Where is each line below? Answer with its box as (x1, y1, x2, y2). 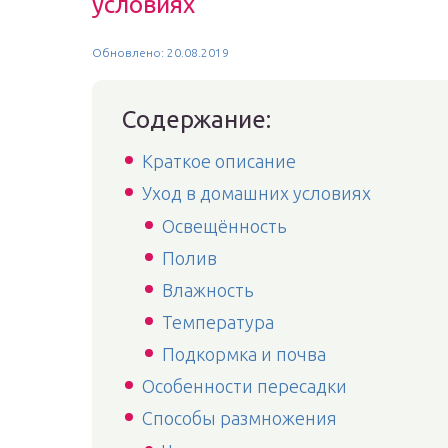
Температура (162, 312, 274, 332)
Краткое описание (142, 151, 296, 171)
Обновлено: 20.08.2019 (92, 46, 229, 59)
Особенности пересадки (142, 376, 347, 396)
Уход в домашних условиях (142, 183, 371, 203)
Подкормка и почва (162, 344, 326, 364)
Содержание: (122, 106, 271, 133)
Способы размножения (142, 408, 337, 428)
